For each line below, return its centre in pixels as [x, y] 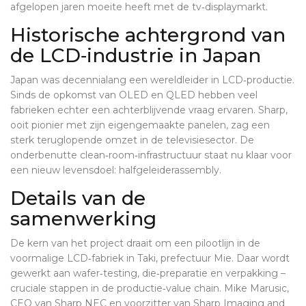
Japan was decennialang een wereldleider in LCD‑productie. [152, 80]
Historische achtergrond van [148, 35]
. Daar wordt [261, 259]
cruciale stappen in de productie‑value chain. [117, 289]
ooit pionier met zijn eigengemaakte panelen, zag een [140, 125]
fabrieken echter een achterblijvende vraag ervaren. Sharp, [149, 110]
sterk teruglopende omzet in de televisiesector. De [132, 140]
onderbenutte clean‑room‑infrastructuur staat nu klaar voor [151, 155]
